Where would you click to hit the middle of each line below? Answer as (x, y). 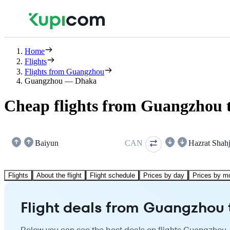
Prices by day (164, 175)
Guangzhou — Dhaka (61, 81)
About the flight (59, 175)
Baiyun (47, 143)
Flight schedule (112, 175)
